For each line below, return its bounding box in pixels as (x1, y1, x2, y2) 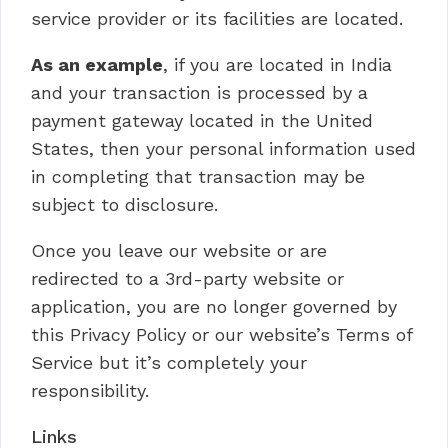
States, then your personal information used (31, 138, 416, 159)
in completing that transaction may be (31, 166, 365, 187)
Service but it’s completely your (31, 352, 307, 373)
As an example (31, 54, 163, 75)
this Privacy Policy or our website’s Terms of (31, 324, 412, 345)
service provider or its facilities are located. (31, 8, 403, 29)
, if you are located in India (163, 54, 392, 75)
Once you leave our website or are (31, 240, 327, 261)
